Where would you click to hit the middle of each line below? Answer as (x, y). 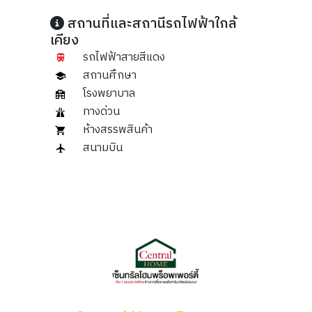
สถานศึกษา (108, 76)
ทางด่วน (100, 112)
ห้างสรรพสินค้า (116, 130)
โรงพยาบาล (107, 94)
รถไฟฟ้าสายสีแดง (122, 57)
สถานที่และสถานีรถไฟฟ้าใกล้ (150, 24)
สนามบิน (101, 148)
